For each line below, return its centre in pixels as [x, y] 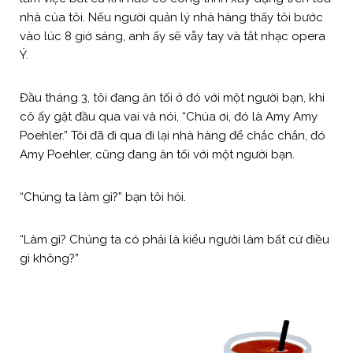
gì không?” [49, 258]
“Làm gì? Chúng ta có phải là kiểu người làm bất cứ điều [175, 239]
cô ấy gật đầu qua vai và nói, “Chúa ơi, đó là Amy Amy [169, 116]
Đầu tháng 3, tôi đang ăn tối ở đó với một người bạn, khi [172, 97]
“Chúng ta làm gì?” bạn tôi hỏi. [103, 197]
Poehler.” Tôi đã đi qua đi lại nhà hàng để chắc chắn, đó [173, 135]
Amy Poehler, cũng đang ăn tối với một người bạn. [157, 154]
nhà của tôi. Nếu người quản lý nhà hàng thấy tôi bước [171, 17]
